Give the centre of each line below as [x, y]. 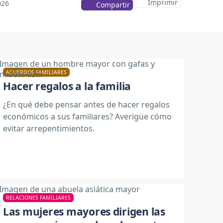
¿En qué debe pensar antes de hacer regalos [86, 104]
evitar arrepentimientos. [49, 128]
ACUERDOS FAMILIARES [36, 72]
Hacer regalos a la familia [67, 86]
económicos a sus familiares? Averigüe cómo [87, 116]
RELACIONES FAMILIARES [38, 197]
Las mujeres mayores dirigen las [84, 211]
